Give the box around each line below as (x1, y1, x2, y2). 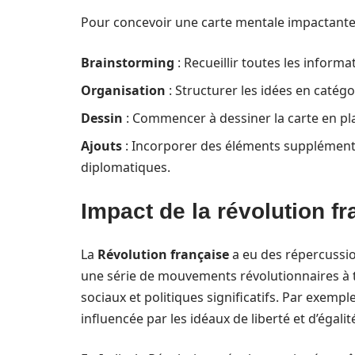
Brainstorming (81, 54, 174, 71)
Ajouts (81, 137, 122, 155)
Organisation (81, 82, 166, 99)
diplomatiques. (81, 158, 170, 176)
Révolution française (97, 246, 229, 263)
